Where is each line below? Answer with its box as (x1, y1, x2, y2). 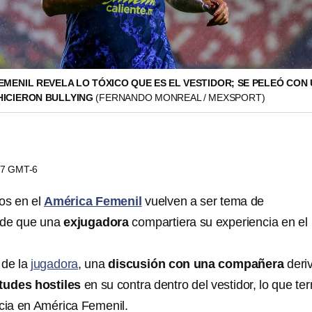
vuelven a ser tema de (141, 194, 265, 208)
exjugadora (63, 215, 132, 229)
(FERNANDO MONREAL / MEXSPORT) (95, 92, 265, 103)
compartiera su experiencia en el (132, 215, 308, 229)
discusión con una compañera (108, 257, 284, 271)
